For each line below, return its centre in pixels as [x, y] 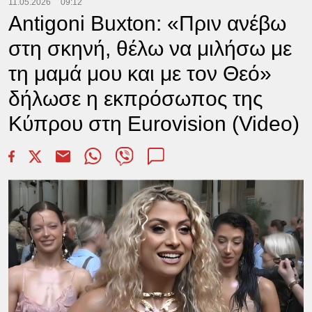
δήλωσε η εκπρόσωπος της [135, 99]
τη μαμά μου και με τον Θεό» [140, 73]
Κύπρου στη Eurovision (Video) [154, 124]
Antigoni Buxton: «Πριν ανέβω [147, 23]
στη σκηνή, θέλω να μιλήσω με [150, 48]
